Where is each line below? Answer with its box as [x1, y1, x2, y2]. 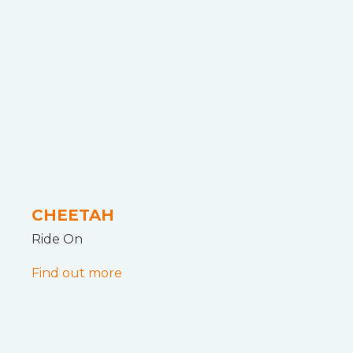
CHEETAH [32, 206, 114, 225]
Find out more [32, 266, 122, 281]
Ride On [32, 232, 83, 247]
